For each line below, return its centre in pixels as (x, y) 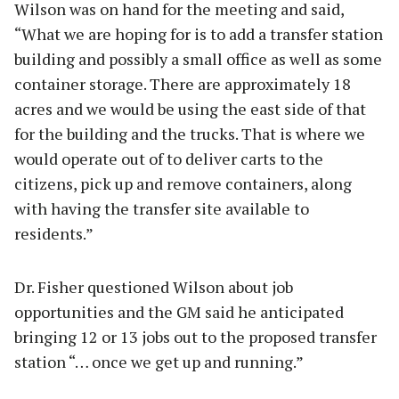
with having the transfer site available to (162, 208)
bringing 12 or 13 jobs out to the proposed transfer (195, 336)
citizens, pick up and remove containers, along (183, 183)
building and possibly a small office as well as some (198, 58)
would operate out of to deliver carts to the (169, 158)
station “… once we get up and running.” (159, 361)
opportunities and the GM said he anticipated (179, 311)
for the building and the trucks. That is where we (190, 133)
